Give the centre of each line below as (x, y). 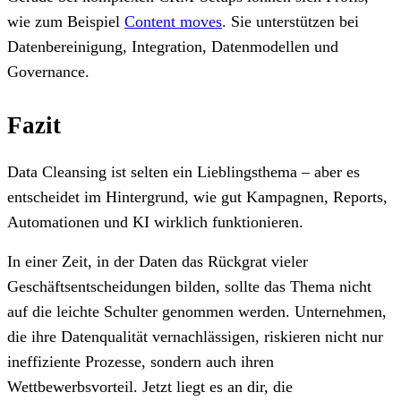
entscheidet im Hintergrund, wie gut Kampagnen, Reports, (197, 196)
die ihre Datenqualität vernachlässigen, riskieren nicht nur (195, 336)
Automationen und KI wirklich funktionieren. (158, 222)
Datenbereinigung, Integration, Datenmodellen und (173, 46)
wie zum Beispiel (66, 21)
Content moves (173, 21)
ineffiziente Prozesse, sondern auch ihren (141, 361)
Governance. (48, 71)
